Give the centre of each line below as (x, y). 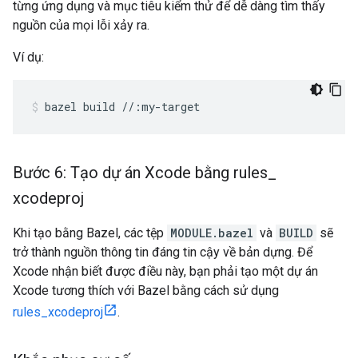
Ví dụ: (28, 57)
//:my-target (161, 107)
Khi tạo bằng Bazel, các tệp (90, 233)
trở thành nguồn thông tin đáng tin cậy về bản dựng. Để (163, 252)
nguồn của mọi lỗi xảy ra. (81, 25)
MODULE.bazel (212, 233)
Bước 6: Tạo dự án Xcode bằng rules (140, 173)
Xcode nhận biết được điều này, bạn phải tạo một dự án (165, 271)
